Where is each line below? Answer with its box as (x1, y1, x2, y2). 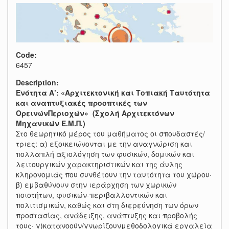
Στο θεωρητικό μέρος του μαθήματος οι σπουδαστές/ (16, 128, 205, 139)
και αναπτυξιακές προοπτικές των (16, 98, 147, 108)
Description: (16, 77, 61, 88)
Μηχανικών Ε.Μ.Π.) (16, 118, 85, 129)
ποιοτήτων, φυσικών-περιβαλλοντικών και (16, 190, 167, 200)
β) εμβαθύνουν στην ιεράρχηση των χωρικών (16, 179, 176, 190)
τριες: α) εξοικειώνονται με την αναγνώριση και (16, 139, 192, 149)
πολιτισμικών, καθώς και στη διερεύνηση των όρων (16, 200, 198, 211)
